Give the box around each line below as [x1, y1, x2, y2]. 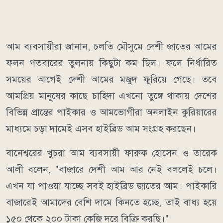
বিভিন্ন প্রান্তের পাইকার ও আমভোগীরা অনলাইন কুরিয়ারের [6, 106, 217, 118]
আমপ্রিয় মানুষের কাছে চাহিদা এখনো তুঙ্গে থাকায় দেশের [6, 90, 217, 102]
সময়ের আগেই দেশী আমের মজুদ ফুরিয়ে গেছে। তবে [6, 73, 217, 85]
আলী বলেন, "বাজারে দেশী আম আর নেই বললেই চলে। [6, 163, 217, 175]
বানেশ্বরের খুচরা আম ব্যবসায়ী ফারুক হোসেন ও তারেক [6, 147, 217, 159]
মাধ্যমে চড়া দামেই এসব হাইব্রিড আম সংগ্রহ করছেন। [6, 122, 196, 134]
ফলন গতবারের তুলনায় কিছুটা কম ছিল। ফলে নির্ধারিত [6, 57, 217, 69]
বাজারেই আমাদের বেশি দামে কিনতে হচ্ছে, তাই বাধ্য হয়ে [6, 196, 217, 208]
